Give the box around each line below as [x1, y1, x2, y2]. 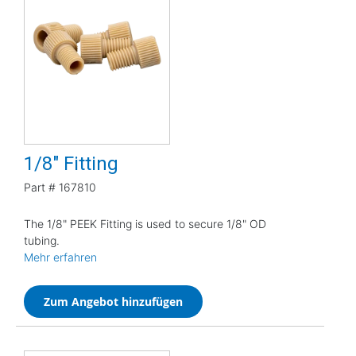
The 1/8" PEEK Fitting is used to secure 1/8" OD [24, 216, 266, 230]
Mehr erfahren [24, 250, 97, 264]
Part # [24, 180, 56, 194]
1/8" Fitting [24, 152, 118, 175]
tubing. [24, 233, 60, 247]
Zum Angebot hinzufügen [44, 293, 183, 309]
